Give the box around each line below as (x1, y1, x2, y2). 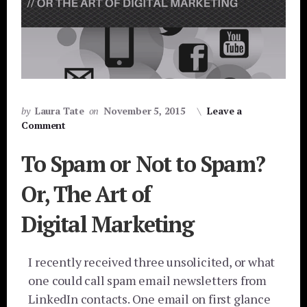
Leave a (207, 104, 243, 118)
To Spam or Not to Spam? (21, 149, 265, 179)
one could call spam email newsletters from (28, 272, 267, 289)
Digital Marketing (21, 210, 193, 239)
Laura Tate (34, 104, 84, 118)
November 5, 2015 (103, 104, 186, 118)
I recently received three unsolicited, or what (28, 254, 275, 271)
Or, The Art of (21, 180, 151, 209)
